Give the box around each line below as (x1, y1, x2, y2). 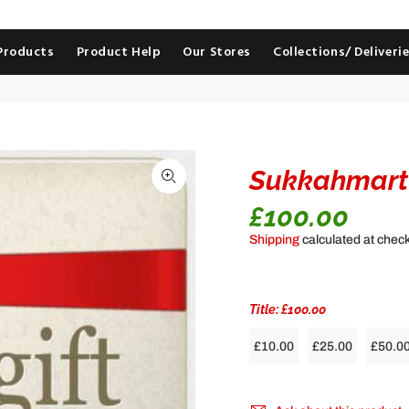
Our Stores (183, 42, 251, 63)
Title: (249, 302, 281, 317)
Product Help (76, 42, 162, 63)
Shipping (249, 233, 299, 246)
